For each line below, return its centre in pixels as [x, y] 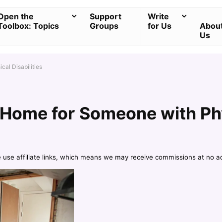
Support [106, 17]
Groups [104, 26]
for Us [159, 26]
